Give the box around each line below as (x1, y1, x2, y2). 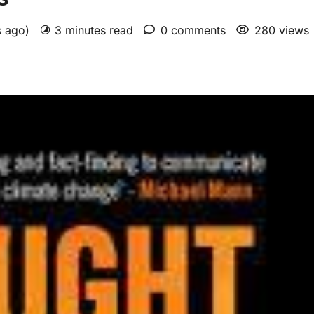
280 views (254, 23, 309, 37)
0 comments (161, 23, 226, 37)
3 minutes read (55, 23, 133, 37)
